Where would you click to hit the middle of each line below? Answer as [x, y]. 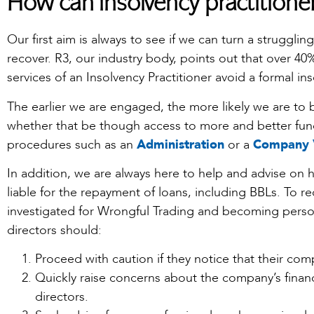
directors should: [54, 230]
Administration [180, 144]
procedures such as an [72, 144]
